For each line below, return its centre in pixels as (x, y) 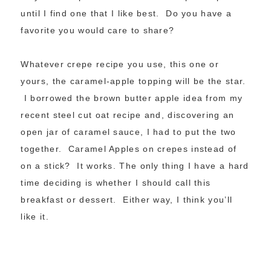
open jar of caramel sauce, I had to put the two (129, 132)
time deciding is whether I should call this (116, 183)
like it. (35, 217)
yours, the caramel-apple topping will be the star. (133, 81)
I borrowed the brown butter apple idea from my (132, 98)
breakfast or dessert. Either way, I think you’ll (127, 200)
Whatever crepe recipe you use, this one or (120, 64)
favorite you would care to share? (98, 31)
